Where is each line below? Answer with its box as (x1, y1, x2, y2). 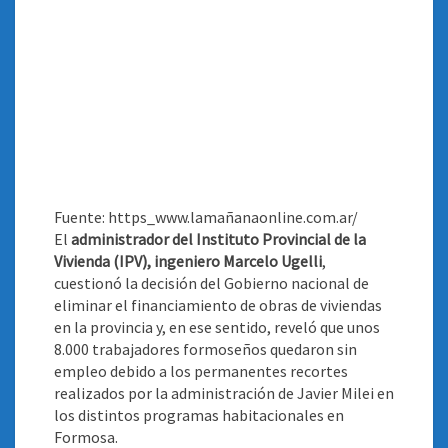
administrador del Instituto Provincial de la (71, 229, 366, 249)
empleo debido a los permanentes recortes (54, 361, 348, 381)
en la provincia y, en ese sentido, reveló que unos (54, 317, 380, 337)
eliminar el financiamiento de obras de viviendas (54, 295, 382, 315)
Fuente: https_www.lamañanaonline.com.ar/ (54, 207, 358, 227)
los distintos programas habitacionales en (54, 405, 344, 425)
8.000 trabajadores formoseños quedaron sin (54, 339, 357, 359)
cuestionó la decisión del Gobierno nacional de (54, 273, 369, 293)
